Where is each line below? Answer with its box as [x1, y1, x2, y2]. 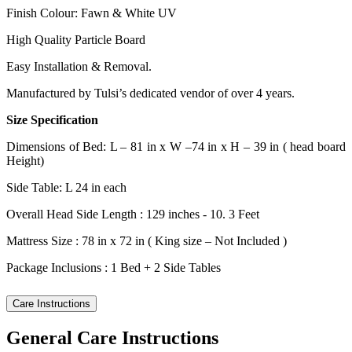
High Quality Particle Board [6, 33, 145, 47]
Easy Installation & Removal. [6, 60, 152, 74]
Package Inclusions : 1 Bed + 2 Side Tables [6, 261, 221, 275]
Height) [6, 154, 44, 168]
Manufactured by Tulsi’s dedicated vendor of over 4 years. [6, 86, 295, 101]
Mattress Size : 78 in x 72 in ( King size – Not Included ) [6, 234, 287, 248]
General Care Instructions [6, 327, 218, 348]
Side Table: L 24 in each [6, 181, 130, 195]
